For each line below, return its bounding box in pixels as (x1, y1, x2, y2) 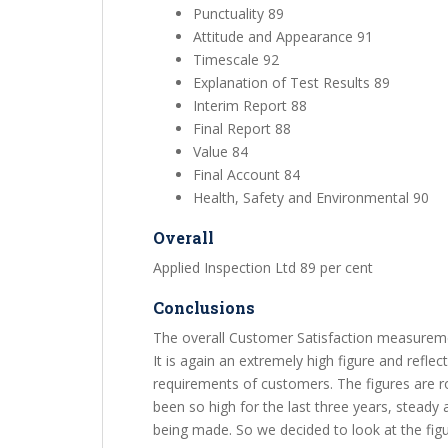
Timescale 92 (193, 50, 279, 69)
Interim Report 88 (193, 96, 307, 115)
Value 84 (193, 142, 248, 161)
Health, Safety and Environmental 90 (193, 188, 429, 207)
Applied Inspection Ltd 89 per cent (153, 258, 373, 277)
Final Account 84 (193, 165, 300, 184)
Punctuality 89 (193, 4, 284, 23)
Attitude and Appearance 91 (193, 27, 373, 46)
